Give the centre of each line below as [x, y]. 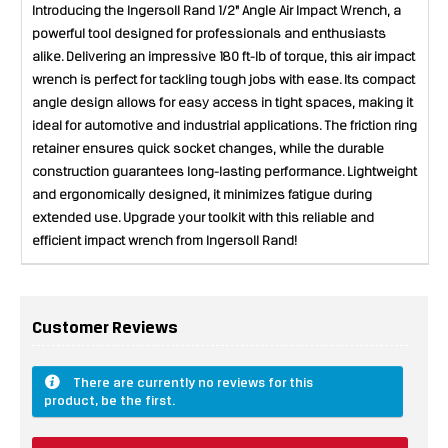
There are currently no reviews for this [192, 383]
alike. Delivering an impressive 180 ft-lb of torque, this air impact [223, 58]
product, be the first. [110, 401]
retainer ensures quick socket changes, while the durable [208, 150]
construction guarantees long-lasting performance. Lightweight [224, 173]
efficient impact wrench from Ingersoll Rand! [164, 242]
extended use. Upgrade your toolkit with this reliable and [203, 219]
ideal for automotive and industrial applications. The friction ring [224, 127]
